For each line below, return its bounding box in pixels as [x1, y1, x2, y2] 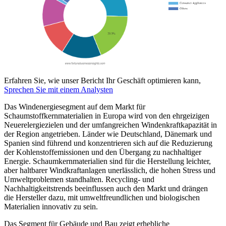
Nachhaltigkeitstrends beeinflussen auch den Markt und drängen [4, 184, 208, 193]
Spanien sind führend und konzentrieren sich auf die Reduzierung [4, 138, 212, 147]
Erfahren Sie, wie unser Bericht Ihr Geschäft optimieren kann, [4, 76, 201, 85]
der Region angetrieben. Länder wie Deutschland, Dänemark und [4, 129, 212, 138]
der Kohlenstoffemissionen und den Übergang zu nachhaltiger [4, 147, 201, 156]
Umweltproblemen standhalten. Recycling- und [4, 175, 154, 184]
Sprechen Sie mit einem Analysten [4, 85, 113, 94]
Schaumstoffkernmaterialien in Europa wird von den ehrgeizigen [4, 111, 209, 120]
